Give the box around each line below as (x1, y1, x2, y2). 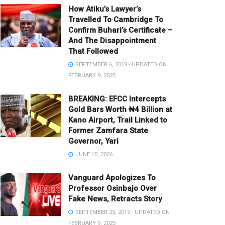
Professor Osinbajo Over (68, 184, 157, 193)
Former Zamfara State (68, 126, 148, 135)
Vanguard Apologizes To (68, 173, 156, 182)
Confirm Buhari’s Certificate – (68, 26, 172, 35)
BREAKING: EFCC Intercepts (68, 94, 166, 103)
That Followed (68, 47, 118, 56)
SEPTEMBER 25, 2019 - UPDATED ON (74, 209, 170, 215)
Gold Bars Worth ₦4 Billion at (68, 105, 172, 114)
